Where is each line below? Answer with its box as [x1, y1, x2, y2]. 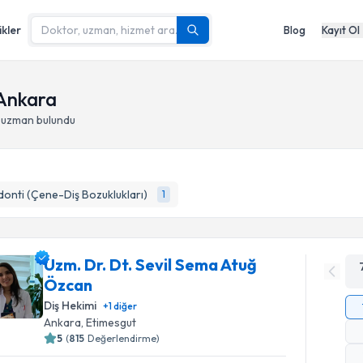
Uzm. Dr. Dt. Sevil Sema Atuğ [44, 254, 258, 275]
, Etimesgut [81, 315, 137, 330]
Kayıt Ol [322, 23, 360, 36]
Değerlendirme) [88, 332, 160, 344]
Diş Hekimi [44, 298, 97, 313]
